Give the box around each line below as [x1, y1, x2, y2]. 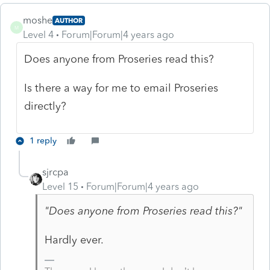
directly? [24, 99, 67, 113]
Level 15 [42, 180, 78, 192]
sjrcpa [42, 166, 69, 178]
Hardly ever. [44, 233, 104, 246]
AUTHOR [55, 16, 83, 25]
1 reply [30, 135, 57, 146]
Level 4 [23, 28, 54, 40]
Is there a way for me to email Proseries [24, 81, 219, 95]
